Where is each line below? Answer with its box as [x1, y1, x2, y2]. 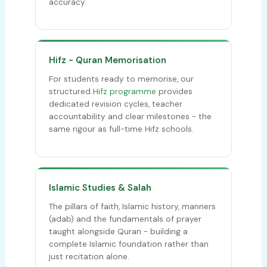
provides [156, 86, 193, 97]
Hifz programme [92, 86, 156, 97]
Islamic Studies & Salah [48, 181, 151, 194]
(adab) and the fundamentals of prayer [48, 213, 201, 224]
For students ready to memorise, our [48, 74, 194, 84]
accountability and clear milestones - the [48, 111, 212, 122]
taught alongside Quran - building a [48, 226, 188, 237]
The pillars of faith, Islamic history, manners [48, 201, 216, 212]
